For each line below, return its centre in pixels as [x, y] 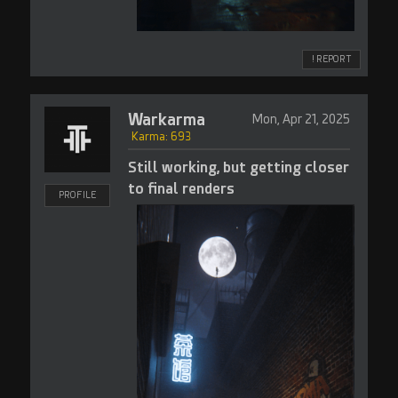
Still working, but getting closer [238, 167]
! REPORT [332, 59]
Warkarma [166, 119]
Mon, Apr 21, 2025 [301, 119]
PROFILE [77, 195]
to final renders [181, 189]
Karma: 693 [161, 137]
